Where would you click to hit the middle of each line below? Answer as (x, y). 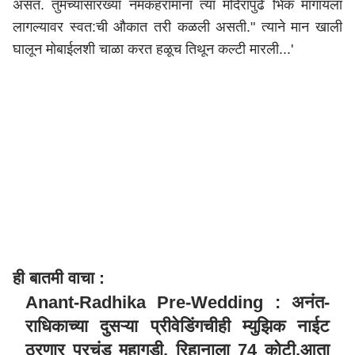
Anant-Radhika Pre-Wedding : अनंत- (177, 302)
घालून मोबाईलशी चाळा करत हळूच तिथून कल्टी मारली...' (155, 49)
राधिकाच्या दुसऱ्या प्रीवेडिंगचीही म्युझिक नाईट (177, 326)
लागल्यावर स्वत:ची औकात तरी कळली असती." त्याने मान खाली (177, 27)
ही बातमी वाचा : (61, 278)
